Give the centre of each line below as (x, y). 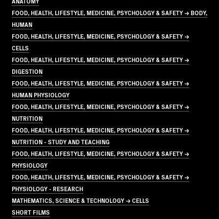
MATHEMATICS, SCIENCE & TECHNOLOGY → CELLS (80, 200)
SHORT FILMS (31, 212)
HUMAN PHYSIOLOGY (41, 94)
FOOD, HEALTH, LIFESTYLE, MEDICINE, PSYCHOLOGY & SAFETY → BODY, (109, 12)
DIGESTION (27, 71)
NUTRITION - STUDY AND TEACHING (61, 141)
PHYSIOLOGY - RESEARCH (47, 188)
